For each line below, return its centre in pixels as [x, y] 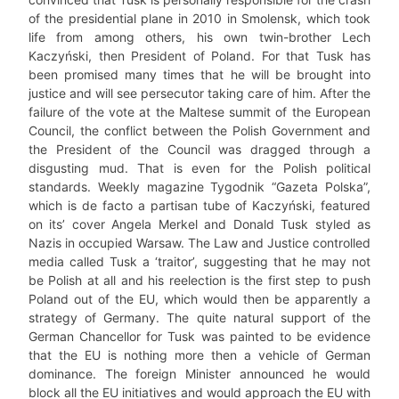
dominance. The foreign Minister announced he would [199, 374]
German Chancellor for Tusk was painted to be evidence [199, 336]
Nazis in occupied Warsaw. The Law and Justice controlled [199, 243]
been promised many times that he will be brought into [199, 74]
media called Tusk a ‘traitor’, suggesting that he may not [199, 261]
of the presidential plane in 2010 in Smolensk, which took [199, 18]
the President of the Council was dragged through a [199, 149]
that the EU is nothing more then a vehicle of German [199, 355]
